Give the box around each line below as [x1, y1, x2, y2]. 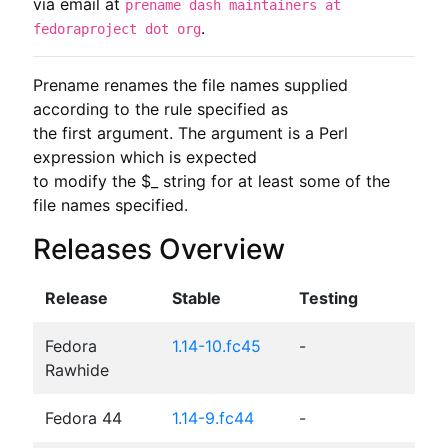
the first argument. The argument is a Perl [32, 122, 348, 143]
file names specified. [32, 194, 188, 215]
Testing [298, 287, 358, 308]
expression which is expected [32, 146, 257, 167]
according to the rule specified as [32, 98, 288, 119]
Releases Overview [32, 231, 285, 266]
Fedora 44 [44, 407, 122, 428]
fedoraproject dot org [32, 20, 201, 37]
